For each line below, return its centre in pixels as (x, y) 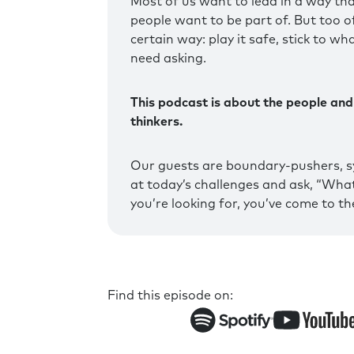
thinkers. (156, 121)
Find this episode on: (170, 296)
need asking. (168, 58)
